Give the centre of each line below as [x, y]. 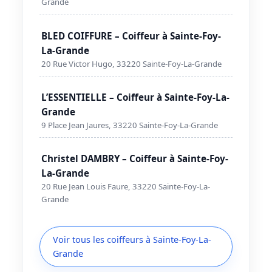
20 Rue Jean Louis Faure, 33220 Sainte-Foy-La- [126, 186]
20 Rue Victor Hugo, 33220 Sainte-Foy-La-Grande [132, 63]
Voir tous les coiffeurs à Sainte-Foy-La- [132, 240]
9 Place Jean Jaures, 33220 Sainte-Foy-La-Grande [130, 125]
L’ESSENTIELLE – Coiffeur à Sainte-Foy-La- [136, 97]
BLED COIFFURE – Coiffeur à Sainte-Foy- [131, 36]
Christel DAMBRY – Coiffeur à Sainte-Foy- [135, 158]
